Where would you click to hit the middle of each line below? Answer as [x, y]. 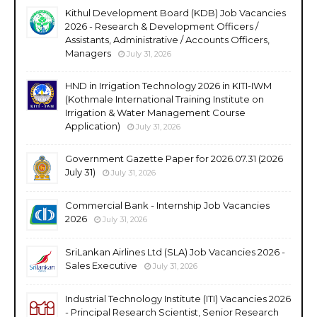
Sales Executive [101, 265]
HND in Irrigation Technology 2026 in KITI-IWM [168, 85]
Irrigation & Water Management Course [155, 112]
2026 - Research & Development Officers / [162, 26]
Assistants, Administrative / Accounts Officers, [167, 39]
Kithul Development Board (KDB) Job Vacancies [175, 12]
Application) [93, 126]
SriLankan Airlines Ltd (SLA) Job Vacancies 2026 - [175, 252]
